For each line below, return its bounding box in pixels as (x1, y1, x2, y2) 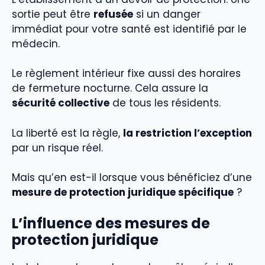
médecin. (12, 36, 60, 51)
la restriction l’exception (123, 125, 252, 140)
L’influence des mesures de (12, 213, 210, 233)
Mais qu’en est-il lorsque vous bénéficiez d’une (12, 170, 252, 185)
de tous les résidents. (109, 96, 221, 111)
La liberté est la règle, (12, 125, 123, 140)
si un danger (133, 7, 201, 21)
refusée (93, 7, 133, 21)
